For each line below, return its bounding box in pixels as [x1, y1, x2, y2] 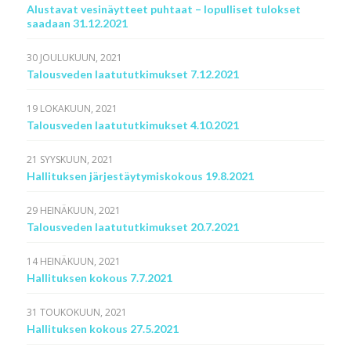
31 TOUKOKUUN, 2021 [26, 306, 127, 319]
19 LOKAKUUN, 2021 [26, 102, 118, 115]
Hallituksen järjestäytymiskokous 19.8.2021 [26, 169, 254, 183]
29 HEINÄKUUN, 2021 [26, 204, 121, 217]
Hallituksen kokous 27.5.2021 [26, 322, 179, 335]
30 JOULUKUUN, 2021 [26, 51, 122, 64]
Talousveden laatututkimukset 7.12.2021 [26, 67, 239, 81]
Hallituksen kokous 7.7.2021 [26, 271, 172, 284]
